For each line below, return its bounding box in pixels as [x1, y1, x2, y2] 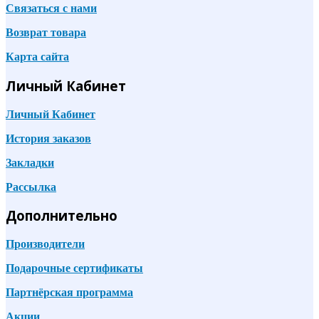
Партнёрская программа [6, 286, 133, 299]
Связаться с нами [6, 2, 97, 15]
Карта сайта [6, 51, 69, 63]
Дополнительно [6, 206, 117, 225]
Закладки [6, 156, 54, 169]
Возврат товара [6, 26, 86, 39]
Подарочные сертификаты [6, 262, 143, 275]
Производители [6, 238, 85, 251]
